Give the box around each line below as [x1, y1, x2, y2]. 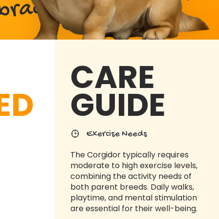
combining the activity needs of [70, 171, 192, 182]
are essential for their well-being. [70, 203, 197, 215]
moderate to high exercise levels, [70, 160, 197, 172]
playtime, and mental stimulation [70, 192, 197, 204]
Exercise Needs [84, 129, 147, 140]
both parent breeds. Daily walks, [70, 181, 194, 193]
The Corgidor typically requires [70, 149, 189, 161]
